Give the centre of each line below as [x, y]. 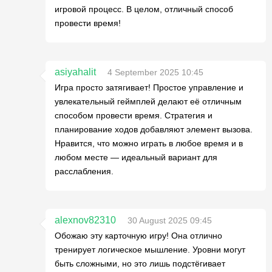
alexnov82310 [85, 220]
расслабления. [84, 171]
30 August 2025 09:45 [170, 220]
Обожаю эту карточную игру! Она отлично [138, 236]
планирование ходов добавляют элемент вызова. [154, 129]
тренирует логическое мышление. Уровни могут [150, 250]
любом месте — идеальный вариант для [136, 157]
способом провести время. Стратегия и [134, 115]
